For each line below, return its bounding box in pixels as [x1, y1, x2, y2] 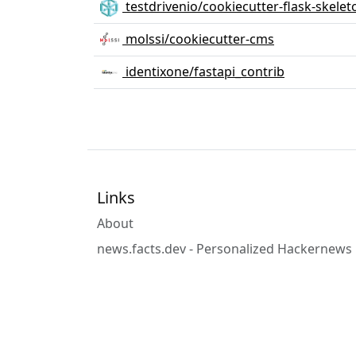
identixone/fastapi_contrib [122, 62, 284, 80]
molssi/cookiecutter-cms [122, 29, 274, 48]
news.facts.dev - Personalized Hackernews [97, 240, 352, 258]
